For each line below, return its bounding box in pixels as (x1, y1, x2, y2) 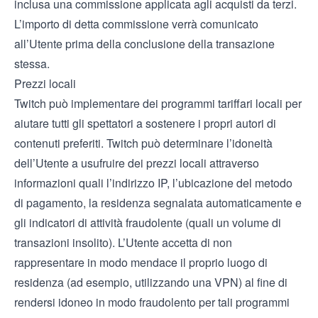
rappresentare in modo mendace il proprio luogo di (14, 254, 268, 270)
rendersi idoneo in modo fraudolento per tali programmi (14, 294, 290, 310)
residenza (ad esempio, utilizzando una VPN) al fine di (14, 274, 287, 290)
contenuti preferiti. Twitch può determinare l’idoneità (14, 135, 273, 151)
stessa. (14, 55, 50, 72)
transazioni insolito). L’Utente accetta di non (14, 234, 232, 251)
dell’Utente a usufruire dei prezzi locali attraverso (14, 155, 259, 171)
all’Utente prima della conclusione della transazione (14, 35, 275, 52)
